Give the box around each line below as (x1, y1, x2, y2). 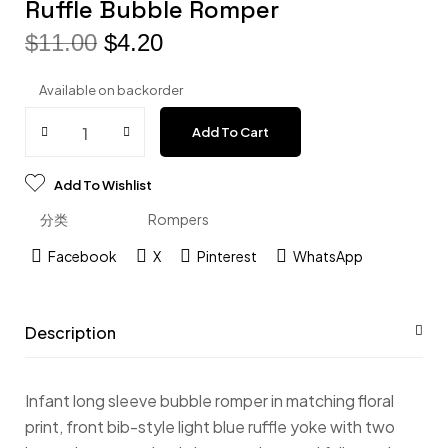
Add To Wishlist (54, 177, 152, 193)
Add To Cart (192, 124, 269, 140)
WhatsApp (292, 246, 363, 265)
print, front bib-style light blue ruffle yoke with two (25, 416, 395, 437)
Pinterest (196, 246, 257, 265)
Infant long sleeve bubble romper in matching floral (25, 390, 394, 411)
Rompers (148, 209, 209, 228)
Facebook (47, 246, 117, 265)
